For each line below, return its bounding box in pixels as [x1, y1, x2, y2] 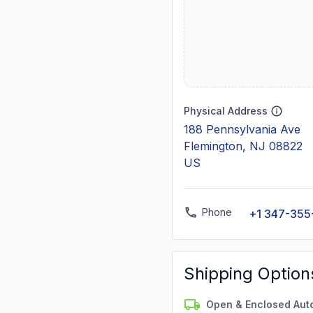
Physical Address [184, 105, 268, 117]
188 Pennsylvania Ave [184, 122, 300, 136]
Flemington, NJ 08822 [184, 139, 303, 153]
